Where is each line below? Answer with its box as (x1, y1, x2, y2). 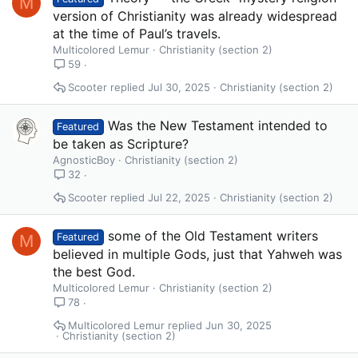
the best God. (53, 264, 135, 280)
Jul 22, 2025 (147, 190, 210, 204)
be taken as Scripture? (53, 136, 189, 153)
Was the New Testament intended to (107, 117, 328, 134)
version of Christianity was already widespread (53, 8, 337, 25)
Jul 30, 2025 (147, 80, 210, 93)
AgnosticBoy (53, 153, 115, 167)
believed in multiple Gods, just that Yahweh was (53, 246, 342, 263)
